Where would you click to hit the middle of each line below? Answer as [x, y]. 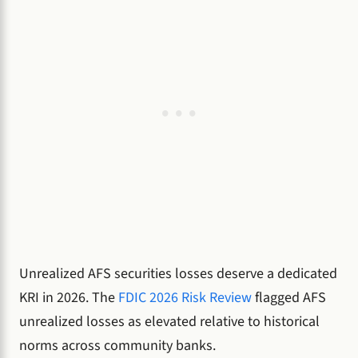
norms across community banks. [117, 345]
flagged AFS [289, 297]
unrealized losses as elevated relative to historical [169, 321]
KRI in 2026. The [69, 297]
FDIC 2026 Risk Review [185, 297]
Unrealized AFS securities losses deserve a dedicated [178, 273]
